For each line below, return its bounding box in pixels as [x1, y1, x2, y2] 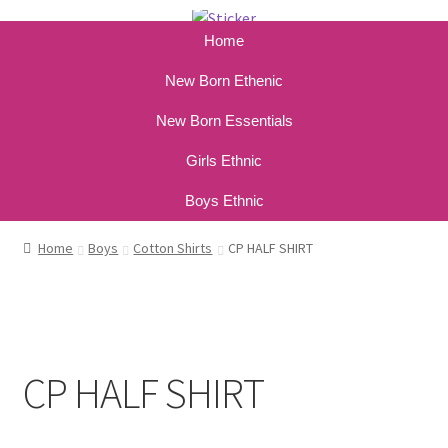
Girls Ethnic [186, 151, 262, 169]
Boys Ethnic [184, 191, 264, 209]
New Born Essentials [155, 111, 293, 129]
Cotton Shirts [133, 238, 213, 257]
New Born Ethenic [165, 71, 283, 89]
